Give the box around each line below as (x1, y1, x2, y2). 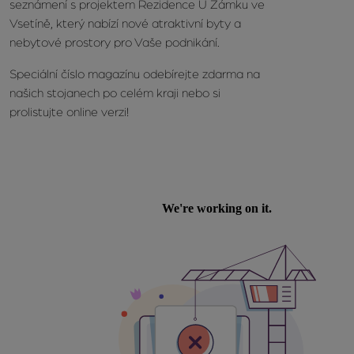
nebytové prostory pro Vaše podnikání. (9, 36, 220, 49)
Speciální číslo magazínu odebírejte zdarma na (9, 67, 260, 81)
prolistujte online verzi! (9, 105, 129, 119)
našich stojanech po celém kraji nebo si (9, 86, 220, 100)
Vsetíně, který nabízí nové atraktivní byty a (9, 17, 241, 30)
